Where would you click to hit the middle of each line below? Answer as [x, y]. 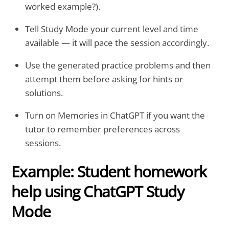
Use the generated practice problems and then [118, 65]
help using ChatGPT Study [98, 192]
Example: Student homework [109, 172]
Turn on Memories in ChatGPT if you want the [115, 115]
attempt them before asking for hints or [104, 79]
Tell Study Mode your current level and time [112, 29]
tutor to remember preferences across [103, 129]
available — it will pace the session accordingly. [117, 43]
